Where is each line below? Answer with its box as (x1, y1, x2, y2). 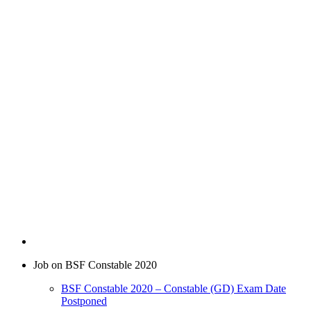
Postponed (61, 295, 107, 308)
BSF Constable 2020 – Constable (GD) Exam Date (61, 283, 286, 295)
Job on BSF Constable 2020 (33, 259, 157, 271)
